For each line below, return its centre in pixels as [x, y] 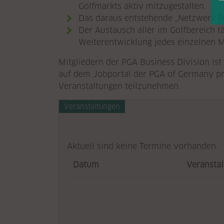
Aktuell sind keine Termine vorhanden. [142, 146]
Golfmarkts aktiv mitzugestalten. [142, 6]
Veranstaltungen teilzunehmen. [119, 86]
